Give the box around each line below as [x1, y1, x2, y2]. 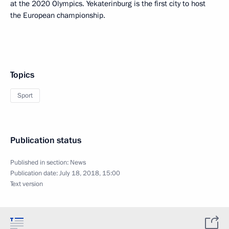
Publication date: [10, 169, 59, 178]
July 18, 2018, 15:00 [59, 169, 120, 178]
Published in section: [10, 158, 70, 167]
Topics [10, 69, 34, 81]
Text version [10, 179, 43, 189]
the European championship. [10, 10, 105, 20]
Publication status [10, 134, 81, 146]
